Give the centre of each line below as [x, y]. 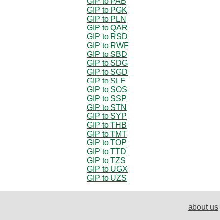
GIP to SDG [107, 63]
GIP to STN [107, 107]
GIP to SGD [107, 72]
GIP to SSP [107, 98]
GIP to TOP [107, 142]
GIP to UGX [107, 169]
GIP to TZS [106, 160]
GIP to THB [107, 125]
